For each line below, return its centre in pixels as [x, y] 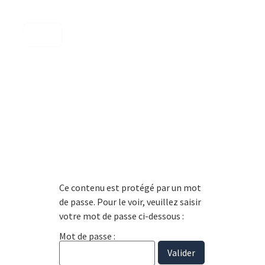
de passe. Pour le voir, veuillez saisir [130, 201]
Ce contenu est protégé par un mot [130, 187]
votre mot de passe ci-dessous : [122, 216]
